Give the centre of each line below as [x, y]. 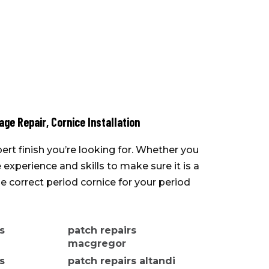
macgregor [97, 244]
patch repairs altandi [121, 261]
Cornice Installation [95, 122]
